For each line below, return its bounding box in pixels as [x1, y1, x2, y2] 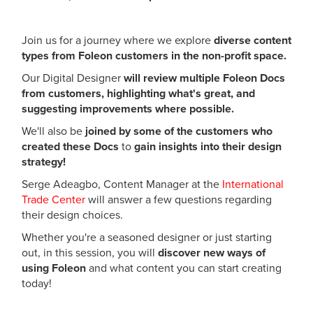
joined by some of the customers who [85, 124, 272, 139]
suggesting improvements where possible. [22, 102, 234, 117]
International [219, 177, 284, 192]
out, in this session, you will [22, 246, 158, 261]
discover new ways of [158, 246, 265, 261]
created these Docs [22, 140, 122, 154]
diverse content [211, 34, 291, 48]
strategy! [22, 155, 66, 170]
